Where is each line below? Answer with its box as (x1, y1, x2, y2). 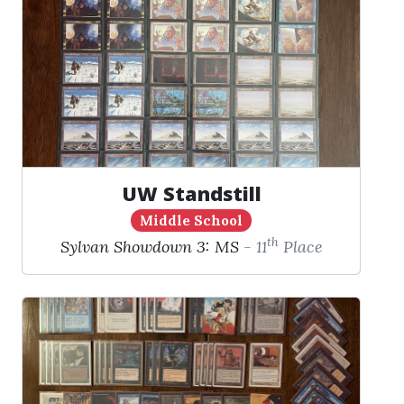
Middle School (140, 211, 243, 229)
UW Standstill (121, 179, 262, 207)
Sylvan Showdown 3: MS (60, 235, 239, 257)
